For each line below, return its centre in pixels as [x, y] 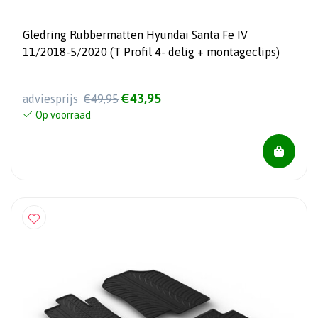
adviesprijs [52, 98]
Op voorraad [63, 115]
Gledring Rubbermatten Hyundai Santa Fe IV [135, 35]
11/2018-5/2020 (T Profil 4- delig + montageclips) [151, 52]
